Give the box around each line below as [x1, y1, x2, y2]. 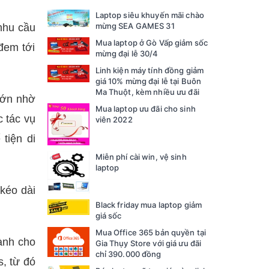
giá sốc [95, 210, 122, 220]
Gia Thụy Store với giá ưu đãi [95, 238, 202, 248]
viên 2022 [95, 115, 133, 125]
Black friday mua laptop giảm [95, 199, 202, 210]
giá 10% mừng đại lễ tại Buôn [95, 76, 202, 86]
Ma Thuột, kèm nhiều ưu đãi [95, 87, 199, 97]
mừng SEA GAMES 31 [95, 21, 175, 31]
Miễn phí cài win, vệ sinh [95, 152, 187, 162]
